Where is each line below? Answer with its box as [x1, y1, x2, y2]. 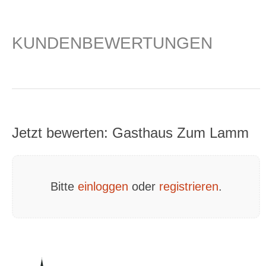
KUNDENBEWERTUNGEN [12, 34, 213, 52]
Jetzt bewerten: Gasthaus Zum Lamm [12, 125, 249, 141]
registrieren [159, 180, 218, 193]
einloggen [77, 180, 128, 193]
